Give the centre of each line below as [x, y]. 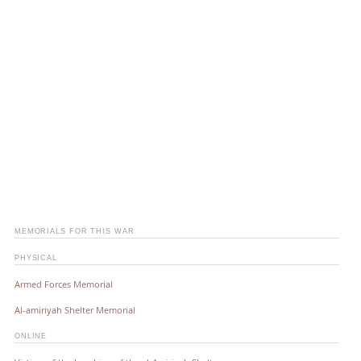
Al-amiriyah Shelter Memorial [75, 309]
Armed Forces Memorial [63, 284]
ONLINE [31, 336]
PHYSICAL [36, 257]
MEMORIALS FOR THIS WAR [74, 231]
